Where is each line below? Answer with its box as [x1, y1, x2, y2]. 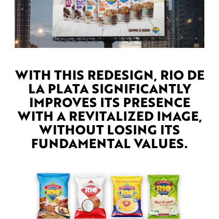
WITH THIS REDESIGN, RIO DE [15, 66, 204, 83]
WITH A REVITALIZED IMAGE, [17, 107, 202, 124]
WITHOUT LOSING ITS [39, 120, 180, 137]
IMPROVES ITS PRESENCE [29, 93, 190, 110]
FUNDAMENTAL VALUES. [31, 134, 188, 151]
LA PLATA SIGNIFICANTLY [28, 79, 191, 96]
